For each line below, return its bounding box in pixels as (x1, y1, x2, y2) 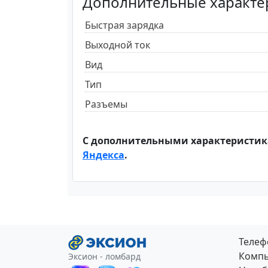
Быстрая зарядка (85, 18, 164, 32)
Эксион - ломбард (68, 251, 141, 263)
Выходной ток (85, 38, 150, 51)
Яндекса (83, 148, 124, 162)
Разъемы (85, 97, 127, 111)
